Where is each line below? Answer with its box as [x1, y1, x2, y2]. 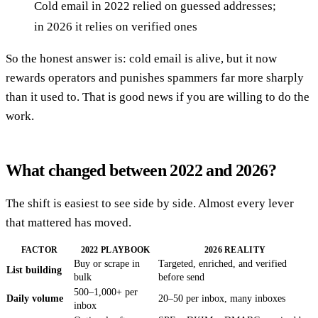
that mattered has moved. [6, 215, 131, 229]
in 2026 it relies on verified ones [34, 19, 197, 33]
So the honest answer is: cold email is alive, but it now [6, 51, 277, 65]
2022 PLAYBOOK [80, 244, 150, 255]
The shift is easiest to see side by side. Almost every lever [6, 196, 294, 210]
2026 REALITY [204, 244, 266, 255]
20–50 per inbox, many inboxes [158, 292, 285, 304]
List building [6, 264, 62, 275]
